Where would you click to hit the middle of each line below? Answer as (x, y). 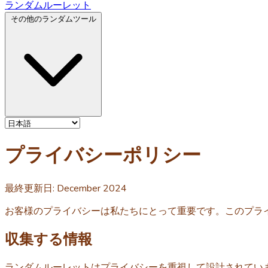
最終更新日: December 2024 (66, 188)
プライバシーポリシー (103, 156)
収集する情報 (48, 239)
